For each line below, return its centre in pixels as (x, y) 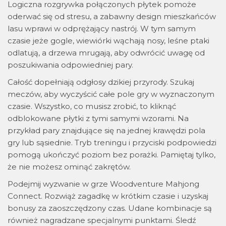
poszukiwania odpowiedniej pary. (70, 65)
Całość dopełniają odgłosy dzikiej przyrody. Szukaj (101, 82)
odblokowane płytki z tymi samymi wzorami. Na (98, 119)
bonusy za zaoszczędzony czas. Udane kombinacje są (110, 208)
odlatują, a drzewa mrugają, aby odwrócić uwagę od (106, 53)
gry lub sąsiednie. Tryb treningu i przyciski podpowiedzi (112, 143)
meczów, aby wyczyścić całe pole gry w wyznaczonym (111, 94)
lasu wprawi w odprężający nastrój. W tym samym (102, 29)
